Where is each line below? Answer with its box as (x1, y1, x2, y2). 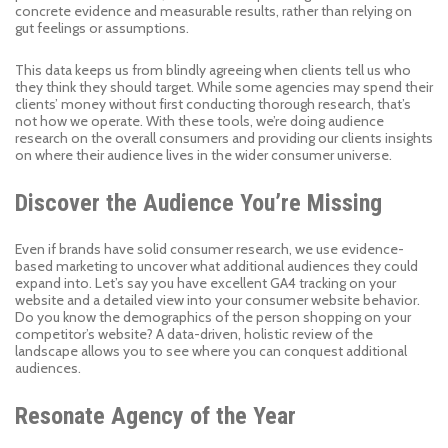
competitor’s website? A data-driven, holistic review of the (15, 325, 373, 343)
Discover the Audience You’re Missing (15, 189, 382, 217)
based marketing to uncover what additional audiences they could (15, 257, 418, 275)
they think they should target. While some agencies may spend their (15, 78, 433, 96)
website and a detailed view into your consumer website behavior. (15, 291, 420, 309)
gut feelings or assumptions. (15, 19, 192, 37)
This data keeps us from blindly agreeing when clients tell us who (15, 61, 411, 79)
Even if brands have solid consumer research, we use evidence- (15, 240, 404, 258)
